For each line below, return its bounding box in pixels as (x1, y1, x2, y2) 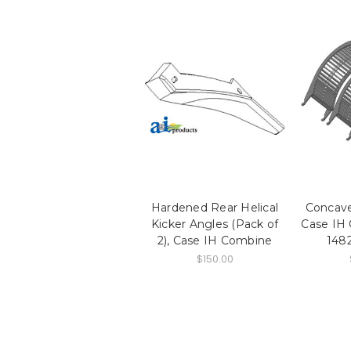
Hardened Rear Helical (150, 200, 279, 215)
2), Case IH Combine (157, 233, 273, 248)
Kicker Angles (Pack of (150, 216, 279, 231)
